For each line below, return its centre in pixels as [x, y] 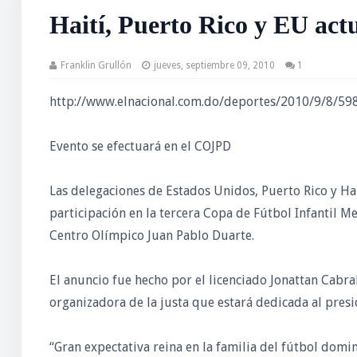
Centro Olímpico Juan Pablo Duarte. [151, 235]
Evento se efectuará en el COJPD [140, 146]
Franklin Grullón [96, 65]
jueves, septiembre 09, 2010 [214, 65]
